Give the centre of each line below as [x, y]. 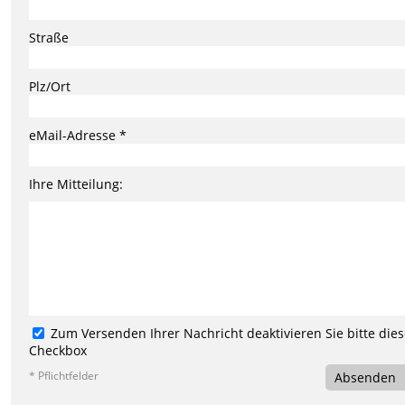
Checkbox [58, 350]
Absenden [365, 377]
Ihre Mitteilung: [76, 184]
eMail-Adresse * [78, 135]
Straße [49, 37]
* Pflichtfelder [64, 375]
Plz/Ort [50, 86]
